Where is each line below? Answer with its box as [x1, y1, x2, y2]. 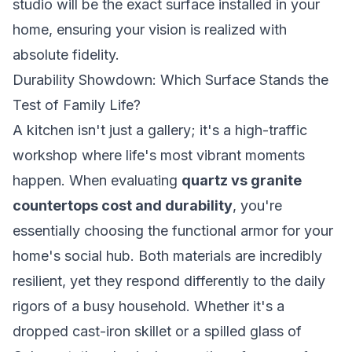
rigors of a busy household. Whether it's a [13, 298, 284, 314]
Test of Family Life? [13, 97, 141, 113]
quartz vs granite [181, 172, 302, 189]
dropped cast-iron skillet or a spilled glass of [13, 323, 302, 339]
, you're [233, 197, 282, 214]
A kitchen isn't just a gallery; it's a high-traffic [13, 122, 307, 138]
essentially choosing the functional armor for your [13, 222, 333, 239]
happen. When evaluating [13, 172, 181, 189]
